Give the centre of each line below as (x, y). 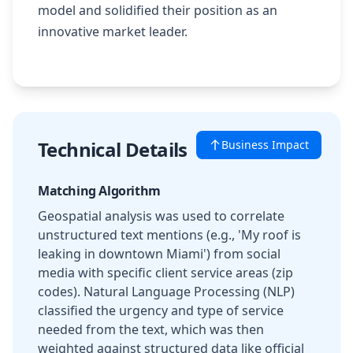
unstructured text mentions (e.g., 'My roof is (169, 235)
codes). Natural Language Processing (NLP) (166, 292)
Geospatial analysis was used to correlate (161, 216)
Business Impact (265, 145)
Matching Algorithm (99, 191)
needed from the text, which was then (151, 329)
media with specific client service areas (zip (165, 273)
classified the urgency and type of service (161, 310)
